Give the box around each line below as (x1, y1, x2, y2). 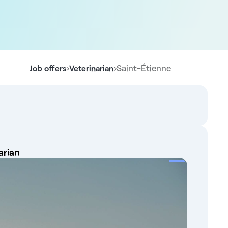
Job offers (30, 63, 66, 73)
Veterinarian (69, 63, 113, 73)
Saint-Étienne (117, 63, 171, 73)
